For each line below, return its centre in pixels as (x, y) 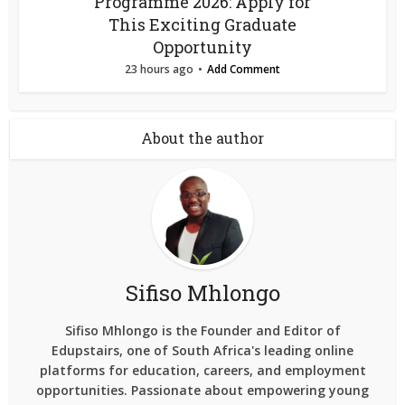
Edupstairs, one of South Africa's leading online (202, 350)
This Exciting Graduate (202, 24)
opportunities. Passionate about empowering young (202, 390)
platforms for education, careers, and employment (202, 370)
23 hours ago (159, 69)
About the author (202, 137)
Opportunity (202, 47)
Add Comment (244, 69)
